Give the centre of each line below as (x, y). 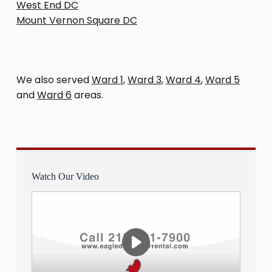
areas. (87, 95)
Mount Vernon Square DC (76, 20)
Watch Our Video (65, 176)
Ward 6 (54, 95)
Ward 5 (222, 80)
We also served (54, 80)
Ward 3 (144, 80)
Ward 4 (183, 80)
